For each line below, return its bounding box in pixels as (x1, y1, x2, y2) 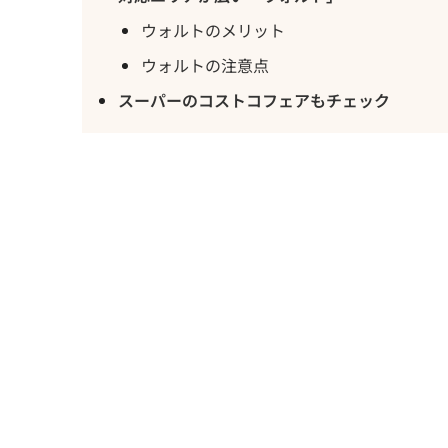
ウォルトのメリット (140, 17, 285, 42)
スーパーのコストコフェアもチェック (118, 87, 391, 112)
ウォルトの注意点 (140, 52, 269, 77)
